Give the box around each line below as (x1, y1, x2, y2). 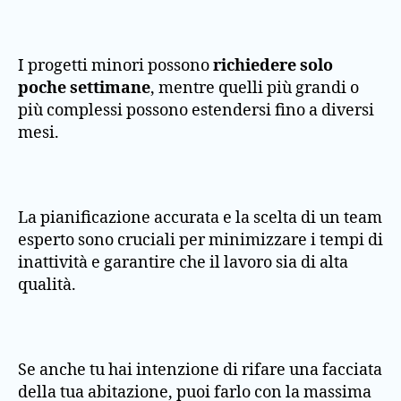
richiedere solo (213, 55, 333, 76)
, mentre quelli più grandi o (150, 77, 359, 98)
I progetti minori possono (18, 55, 213, 76)
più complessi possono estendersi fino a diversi (18, 99, 374, 121)
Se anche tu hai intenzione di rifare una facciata (18, 359, 382, 380)
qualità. (18, 274, 76, 295)
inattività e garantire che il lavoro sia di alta (18, 252, 348, 273)
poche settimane (18, 77, 150, 98)
